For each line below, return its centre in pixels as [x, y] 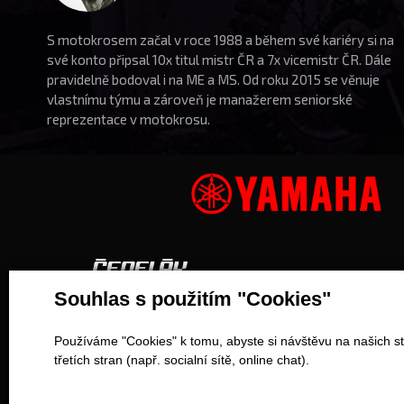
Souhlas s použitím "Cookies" [193, 299]
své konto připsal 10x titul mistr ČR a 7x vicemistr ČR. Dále [220, 60]
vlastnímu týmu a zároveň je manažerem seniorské [200, 100]
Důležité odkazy [297, 321]
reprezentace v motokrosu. [129, 119]
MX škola [269, 359]
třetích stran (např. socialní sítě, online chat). [182, 360]
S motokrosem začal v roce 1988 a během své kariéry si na [221, 40]
